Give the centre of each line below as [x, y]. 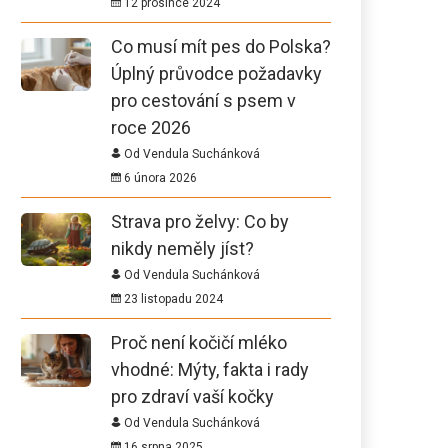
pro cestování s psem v [203, 100]
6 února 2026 [159, 178]
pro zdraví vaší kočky [192, 396]
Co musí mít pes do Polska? [221, 46]
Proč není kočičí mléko [199, 342]
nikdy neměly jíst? [182, 248]
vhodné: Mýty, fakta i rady [210, 369]
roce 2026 [151, 127]
